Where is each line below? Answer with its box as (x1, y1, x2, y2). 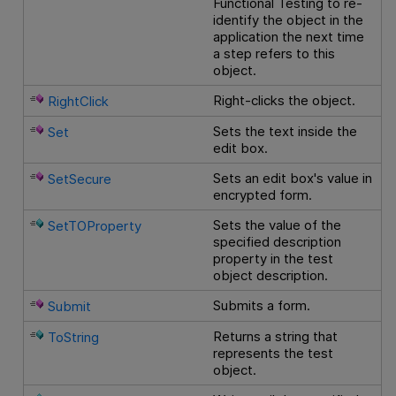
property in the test (213, 250, 334, 268)
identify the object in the (213, 11, 364, 29)
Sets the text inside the (213, 123, 358, 141)
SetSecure (48, 171, 112, 188)
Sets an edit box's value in (213, 170, 373, 187)
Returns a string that (213, 328, 339, 346)
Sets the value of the (213, 217, 342, 234)
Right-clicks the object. (213, 92, 356, 110)
